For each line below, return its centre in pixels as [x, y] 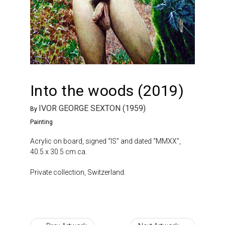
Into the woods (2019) [107, 90]
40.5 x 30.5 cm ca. [58, 151]
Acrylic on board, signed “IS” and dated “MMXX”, [105, 141]
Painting [41, 122]
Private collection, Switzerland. [78, 172]
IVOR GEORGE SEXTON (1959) [92, 108]
